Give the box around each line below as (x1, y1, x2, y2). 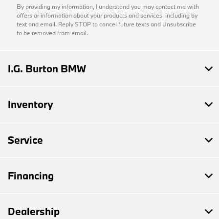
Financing (8, 168, 54, 182)
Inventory (8, 97, 53, 111)
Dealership (8, 204, 60, 218)
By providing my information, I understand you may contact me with (16, 2, 199, 10)
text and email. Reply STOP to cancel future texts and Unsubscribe (16, 20, 196, 28)
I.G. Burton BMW (8, 61, 86, 75)
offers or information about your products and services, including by (16, 11, 197, 19)
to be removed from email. (16, 28, 88, 37)
